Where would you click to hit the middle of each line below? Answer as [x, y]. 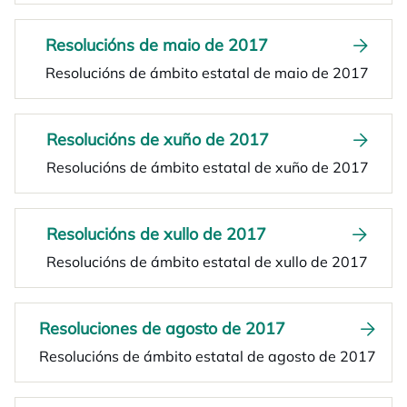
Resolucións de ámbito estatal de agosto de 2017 [207, 356]
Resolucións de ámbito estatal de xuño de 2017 [207, 167]
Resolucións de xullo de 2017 [156, 234]
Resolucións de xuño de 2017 [157, 139]
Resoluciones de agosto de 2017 [162, 328]
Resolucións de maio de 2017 [157, 45]
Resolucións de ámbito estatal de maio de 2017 [207, 73]
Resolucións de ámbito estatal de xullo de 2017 [207, 262]
